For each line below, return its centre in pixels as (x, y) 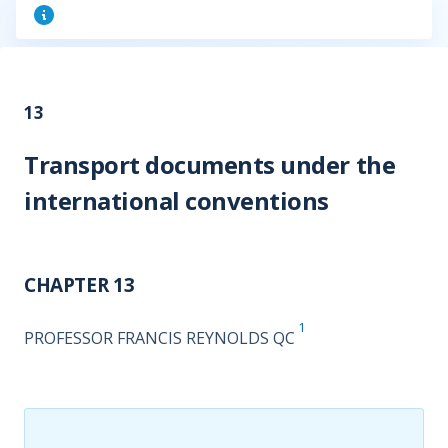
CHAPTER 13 (79, 285)
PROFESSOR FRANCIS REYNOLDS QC (159, 338)
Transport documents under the (210, 164)
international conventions (176, 200)
